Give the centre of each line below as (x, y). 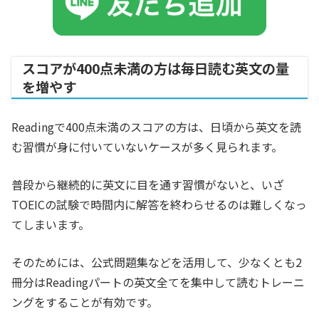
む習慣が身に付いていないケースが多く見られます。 (147, 147)
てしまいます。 (51, 225)
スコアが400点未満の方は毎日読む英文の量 (156, 69)
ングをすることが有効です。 (85, 302)
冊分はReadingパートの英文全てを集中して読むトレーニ (158, 282)
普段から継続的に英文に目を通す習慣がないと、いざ (148, 185)
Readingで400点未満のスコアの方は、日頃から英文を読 (156, 127)
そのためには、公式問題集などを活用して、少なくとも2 (157, 262)
